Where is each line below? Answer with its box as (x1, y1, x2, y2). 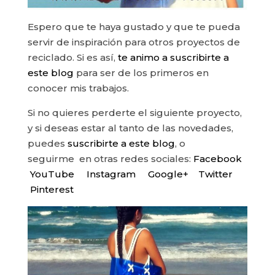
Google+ (147, 168, 191, 180)
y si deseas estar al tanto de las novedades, (27, 122, 233, 134)
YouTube (29, 168, 74, 180)
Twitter (198, 168, 233, 180)
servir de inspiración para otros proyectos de (27, 36, 240, 48)
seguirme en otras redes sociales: (27, 153, 193, 165)
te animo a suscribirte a (115, 52, 229, 64)
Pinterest (29, 184, 74, 196)
